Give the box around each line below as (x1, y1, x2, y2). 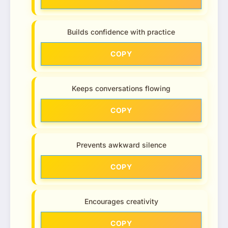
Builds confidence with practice (67, 27, 175, 36)
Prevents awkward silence (76, 140, 166, 149)
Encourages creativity (84, 196, 158, 206)
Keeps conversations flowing (72, 83, 170, 93)
